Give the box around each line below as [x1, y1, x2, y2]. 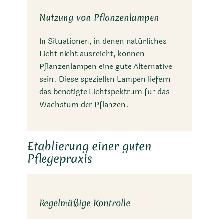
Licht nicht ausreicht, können [39, 47, 145, 60]
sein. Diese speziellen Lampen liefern [39, 73, 171, 86]
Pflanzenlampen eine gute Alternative [39, 60, 172, 73]
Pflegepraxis [27, 151, 92, 166]
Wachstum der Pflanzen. [39, 98, 129, 111]
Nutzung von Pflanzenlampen [39, 11, 159, 24]
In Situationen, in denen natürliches [39, 35, 167, 47]
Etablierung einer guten [27, 138, 152, 153]
